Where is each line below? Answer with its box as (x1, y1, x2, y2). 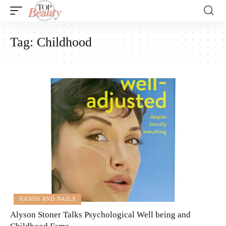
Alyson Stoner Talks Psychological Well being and (10, 209, 191, 219)
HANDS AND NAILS (19, 196, 76, 202)
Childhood (37, 35, 92, 49)
